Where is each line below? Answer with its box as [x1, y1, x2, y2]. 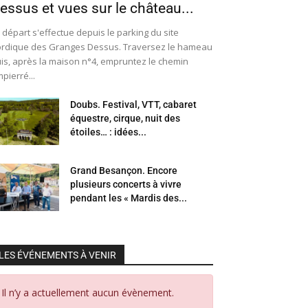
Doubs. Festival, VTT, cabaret [70, 99, 197, 111]
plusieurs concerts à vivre [70, 179, 181, 190]
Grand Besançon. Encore [70, 165, 177, 177]
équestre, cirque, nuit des [70, 113, 180, 124]
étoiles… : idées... [70, 126, 146, 138]
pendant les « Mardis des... [70, 192, 187, 204]
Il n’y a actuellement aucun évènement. [1, 286, 174, 300]
